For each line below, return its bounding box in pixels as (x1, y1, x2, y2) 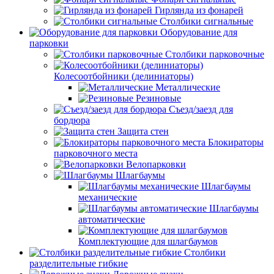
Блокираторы (208, 137, 264, 147)
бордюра (54, 115, 90, 125)
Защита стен (117, 126, 169, 136)
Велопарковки (126, 159, 186, 169)
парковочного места (54, 148, 138, 158)
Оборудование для (160, 27, 237, 37)
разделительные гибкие (29, 258, 128, 268)
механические (78, 192, 137, 202)
